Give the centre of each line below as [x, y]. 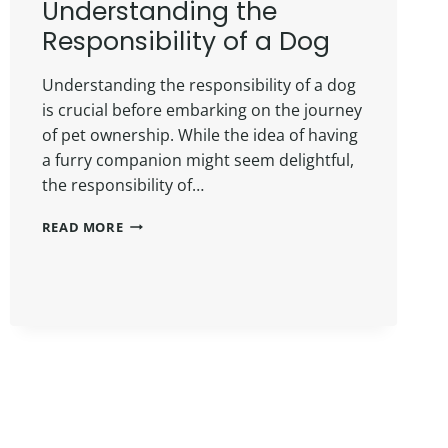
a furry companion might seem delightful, [197, 159]
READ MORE [82, 226]
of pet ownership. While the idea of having [199, 134]
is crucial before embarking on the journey [201, 109]
